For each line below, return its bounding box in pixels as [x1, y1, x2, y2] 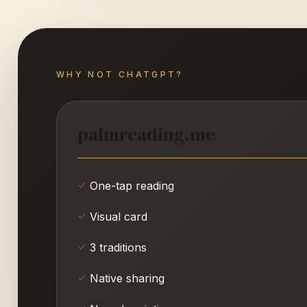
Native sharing [90, 271, 164, 285]
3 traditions [90, 240, 147, 254]
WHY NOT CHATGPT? [56, 69, 184, 79]
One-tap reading [90, 178, 174, 193]
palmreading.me [77, 121, 215, 147]
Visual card [90, 209, 147, 223]
